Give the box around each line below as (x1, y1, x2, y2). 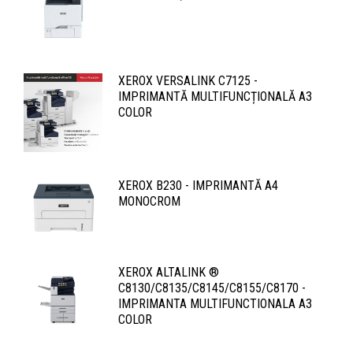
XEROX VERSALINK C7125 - (118, 73, 258, 89)
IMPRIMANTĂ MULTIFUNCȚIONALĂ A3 (118, 89, 312, 105)
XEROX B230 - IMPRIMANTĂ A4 (118, 178, 278, 194)
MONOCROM (118, 194, 180, 210)
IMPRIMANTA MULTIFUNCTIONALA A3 (118, 295, 312, 311)
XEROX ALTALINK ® (118, 264, 219, 280)
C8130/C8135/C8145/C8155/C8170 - (118, 280, 306, 295)
